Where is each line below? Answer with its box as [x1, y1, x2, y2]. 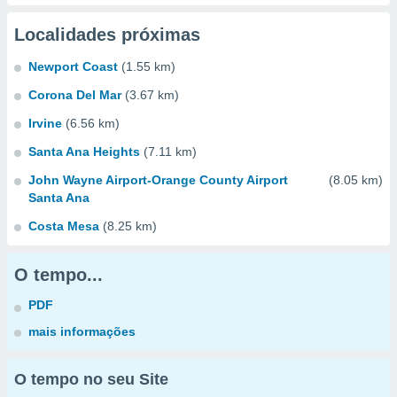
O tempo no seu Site [14, 370, 168, 388]
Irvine [28, 116, 62, 130]
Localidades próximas [14, 25, 200, 44]
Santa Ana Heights [28, 144, 140, 159]
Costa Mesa [28, 219, 99, 233]
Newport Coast [28, 59, 118, 74]
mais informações [28, 324, 136, 339]
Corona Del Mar [28, 88, 121, 102]
